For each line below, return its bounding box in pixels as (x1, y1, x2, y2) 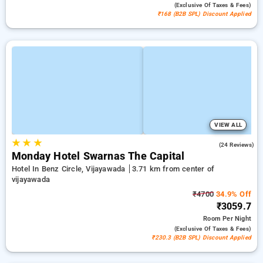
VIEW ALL (214, 122, 242, 128)
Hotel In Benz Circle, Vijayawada (12, 164, 128, 173)
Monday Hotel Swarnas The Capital (12, 150, 185, 162)
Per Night (222, 215, 251, 222)
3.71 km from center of (131, 164, 214, 173)
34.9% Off (214, 190, 251, 198)
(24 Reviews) (218, 141, 254, 148)
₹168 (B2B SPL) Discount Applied (157, 11, 251, 17)
